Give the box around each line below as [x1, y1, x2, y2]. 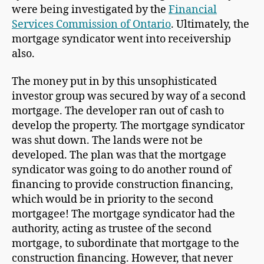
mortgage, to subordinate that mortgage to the [12, 237, 239, 251]
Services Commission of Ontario [12, 17, 171, 31]
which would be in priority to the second [12, 193, 213, 207]
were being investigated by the [12, 2, 169, 16]
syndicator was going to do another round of [12, 163, 232, 177]
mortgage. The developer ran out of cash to [12, 104, 224, 118]
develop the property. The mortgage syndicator [12, 119, 245, 133]
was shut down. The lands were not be [12, 134, 203, 148]
